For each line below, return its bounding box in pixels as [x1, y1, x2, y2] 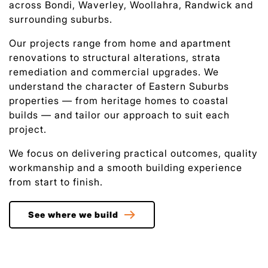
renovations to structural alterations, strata [9, 51, 221, 63]
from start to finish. [9, 175, 103, 188]
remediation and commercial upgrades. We [9, 65, 219, 78]
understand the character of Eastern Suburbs [9, 80, 229, 92]
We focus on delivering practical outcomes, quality [9, 147, 258, 159]
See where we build [28, 209, 118, 220]
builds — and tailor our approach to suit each [9, 108, 230, 121]
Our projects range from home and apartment [9, 36, 231, 49]
